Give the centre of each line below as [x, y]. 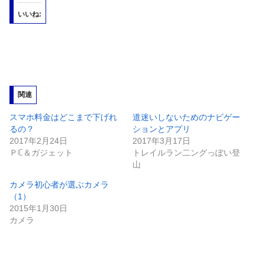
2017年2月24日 [38, 141]
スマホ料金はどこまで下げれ [63, 117]
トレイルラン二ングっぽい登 [186, 153]
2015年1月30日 [38, 209]
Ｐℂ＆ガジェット [41, 153]
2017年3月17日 [161, 141]
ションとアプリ [161, 129]
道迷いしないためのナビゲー [186, 117]
